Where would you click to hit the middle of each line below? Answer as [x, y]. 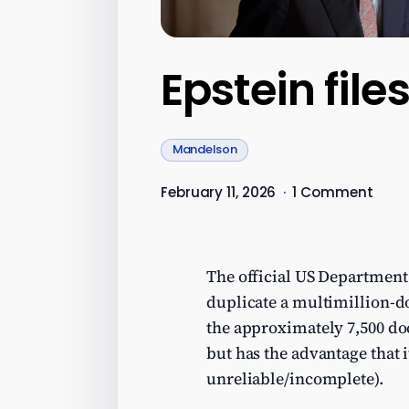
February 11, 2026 [219, 192]
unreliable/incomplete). [295, 379]
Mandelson [204, 150]
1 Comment [333, 193]
